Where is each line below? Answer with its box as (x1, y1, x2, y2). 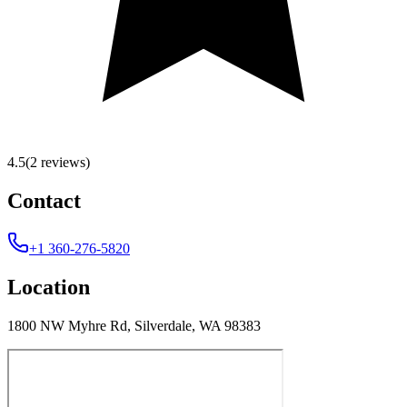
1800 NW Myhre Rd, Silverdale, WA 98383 (7, 317, 261, 333)
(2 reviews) (25, 154, 90, 170)
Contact (7, 188, 81, 213)
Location (7, 274, 90, 299)
